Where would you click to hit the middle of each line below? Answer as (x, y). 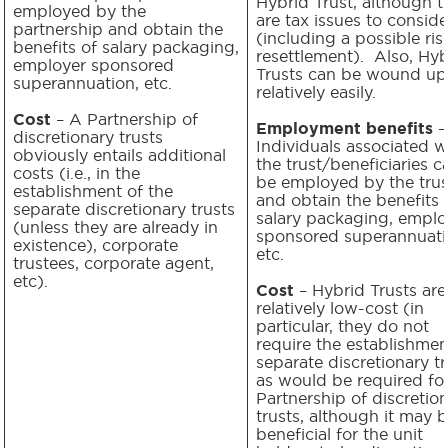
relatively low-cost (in (340, 307)
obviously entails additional (119, 154)
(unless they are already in (115, 226)
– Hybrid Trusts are (370, 289)
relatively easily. (316, 91)
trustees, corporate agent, (113, 262)
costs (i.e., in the (76, 172)
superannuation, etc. (92, 82)
